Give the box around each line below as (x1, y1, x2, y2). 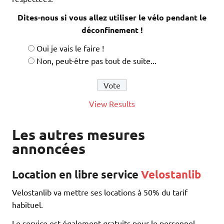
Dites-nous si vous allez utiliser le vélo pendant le (17, 12, 206, 23)
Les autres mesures (12, 125, 145, 143)
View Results (89, 98, 135, 109)
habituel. (12, 199, 43, 209)
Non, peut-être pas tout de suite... (36, 55, 156, 66)
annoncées (12, 139, 85, 157)
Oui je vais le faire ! (36, 43, 104, 53)
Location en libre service (12, 167, 141, 181)
